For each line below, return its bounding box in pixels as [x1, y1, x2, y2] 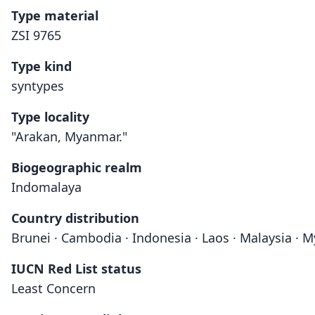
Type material [11, 7, 98, 24]
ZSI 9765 [11, 27, 61, 44]
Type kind [11, 58, 72, 75]
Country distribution [11, 210, 139, 226]
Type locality [11, 108, 89, 125]
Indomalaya [11, 179, 82, 195]
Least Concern [11, 280, 96, 297]
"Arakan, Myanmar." [11, 128, 127, 145]
